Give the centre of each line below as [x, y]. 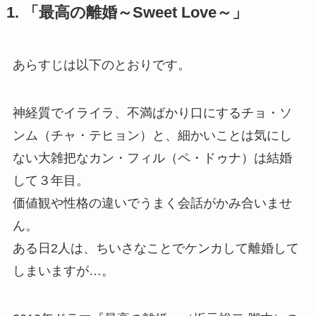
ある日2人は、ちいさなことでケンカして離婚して [156, 249]
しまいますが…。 [63, 271]
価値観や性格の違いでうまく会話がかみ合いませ [152, 203]
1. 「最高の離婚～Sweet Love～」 [127, 13]
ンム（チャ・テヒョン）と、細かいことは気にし [152, 136]
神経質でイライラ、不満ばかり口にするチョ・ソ [152, 113]
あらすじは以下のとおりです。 [101, 65]
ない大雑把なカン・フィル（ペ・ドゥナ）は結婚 [152, 158]
